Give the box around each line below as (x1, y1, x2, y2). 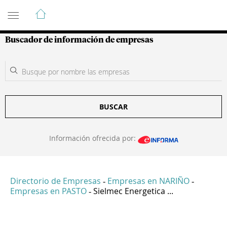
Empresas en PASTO (10, 185, 87, 197)
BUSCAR (99, 102, 128, 111)
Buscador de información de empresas (5, 36, 154, 44)
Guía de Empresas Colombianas (5, 4, 187, 16)
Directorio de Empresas (10, 175, 101, 187)
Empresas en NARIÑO (107, 175, 190, 187)
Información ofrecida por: (49, 133, 138, 143)
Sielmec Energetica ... (93, 185, 173, 197)
